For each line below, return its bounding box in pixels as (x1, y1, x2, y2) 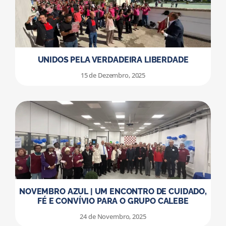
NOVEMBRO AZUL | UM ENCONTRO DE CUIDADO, (19, 187, 207, 197)
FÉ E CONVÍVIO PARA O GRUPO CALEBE (37, 196, 189, 206)
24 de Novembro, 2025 (80, 212, 146, 221)
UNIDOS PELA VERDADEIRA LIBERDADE (37, 55, 189, 65)
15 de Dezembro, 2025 (80, 71, 146, 80)
